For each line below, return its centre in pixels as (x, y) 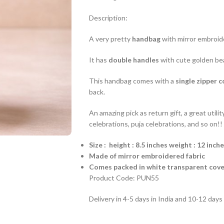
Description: (108, 18)
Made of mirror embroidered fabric (147, 156)
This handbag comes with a (132, 81)
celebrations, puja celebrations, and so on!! (155, 124)
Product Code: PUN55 (124, 178)
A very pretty (110, 39)
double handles (133, 60)
